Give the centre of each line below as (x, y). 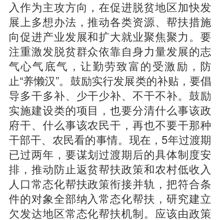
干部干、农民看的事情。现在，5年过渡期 (110, 139)
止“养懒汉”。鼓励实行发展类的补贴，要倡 (110, 80)
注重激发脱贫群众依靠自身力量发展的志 (110, 51)
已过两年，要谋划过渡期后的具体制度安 (110, 154)
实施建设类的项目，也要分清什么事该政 (110, 110)
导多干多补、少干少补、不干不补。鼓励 (110, 95)
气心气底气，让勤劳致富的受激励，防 (110, 66)
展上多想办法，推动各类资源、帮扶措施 (110, 21)
